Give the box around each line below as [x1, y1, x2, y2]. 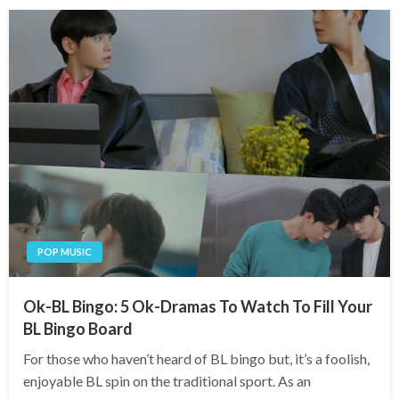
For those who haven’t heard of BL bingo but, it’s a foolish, [23, 350, 370, 368]
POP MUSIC [37, 246, 92, 258]
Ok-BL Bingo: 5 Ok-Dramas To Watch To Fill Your [23, 297, 372, 317]
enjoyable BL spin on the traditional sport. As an [23, 372, 311, 390]
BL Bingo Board [23, 319, 133, 339]
